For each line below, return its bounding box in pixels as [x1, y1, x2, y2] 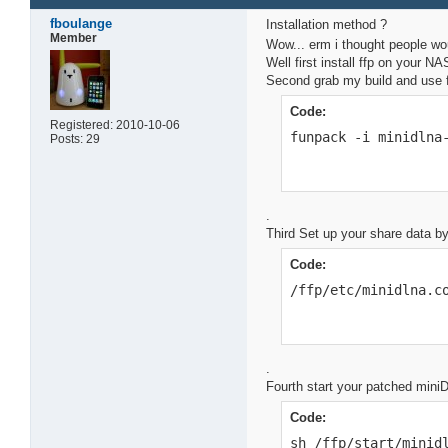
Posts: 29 [50, 131, 101, 146]
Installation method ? [266, 16, 388, 32]
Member [50, 30, 98, 45]
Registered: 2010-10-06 [50, 117, 181, 132]
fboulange [50, 15, 113, 31]
